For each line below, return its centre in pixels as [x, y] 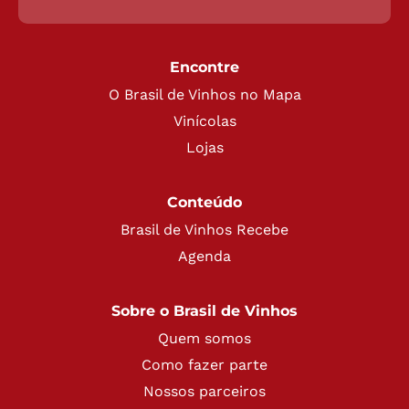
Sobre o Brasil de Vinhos [204, 310]
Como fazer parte [204, 364]
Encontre [204, 67]
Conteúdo [204, 202]
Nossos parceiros [204, 391]
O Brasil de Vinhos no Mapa [204, 94]
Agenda [204, 256]
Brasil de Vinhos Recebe [204, 229]
